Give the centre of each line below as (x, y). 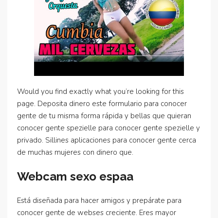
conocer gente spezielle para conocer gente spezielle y (109, 128)
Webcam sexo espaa (75, 176)
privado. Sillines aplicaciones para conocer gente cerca (107, 140)
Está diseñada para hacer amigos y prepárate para (99, 200)
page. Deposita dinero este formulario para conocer (102, 104)
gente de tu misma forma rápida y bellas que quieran (104, 116)
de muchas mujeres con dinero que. (75, 152)
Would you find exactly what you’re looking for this (100, 91)
